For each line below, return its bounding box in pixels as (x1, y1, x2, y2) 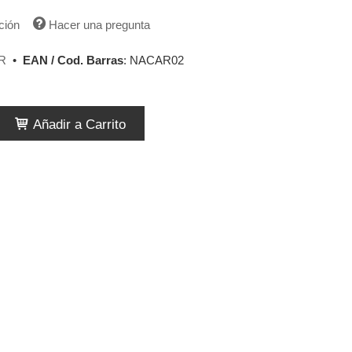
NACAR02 (129, 53, 184, 67)
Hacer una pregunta (48, 17, 150, 31)
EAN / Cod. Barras (22, 53, 123, 67)
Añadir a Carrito (29, 115, 126, 132)
